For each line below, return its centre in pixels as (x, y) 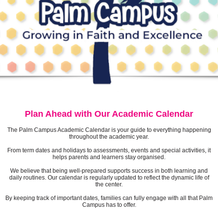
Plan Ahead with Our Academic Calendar (109, 114)
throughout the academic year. (109, 137)
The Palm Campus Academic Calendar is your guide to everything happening (109, 130)
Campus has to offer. (109, 205)
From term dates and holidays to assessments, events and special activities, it (109, 151)
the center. (109, 185)
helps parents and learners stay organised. (109, 157)
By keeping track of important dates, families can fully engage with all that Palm (109, 198)
